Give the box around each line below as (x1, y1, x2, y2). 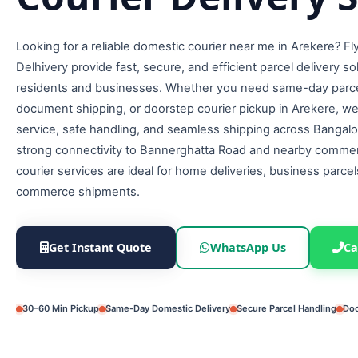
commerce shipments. (16, 185, 140, 199)
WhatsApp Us (210, 240, 286, 255)
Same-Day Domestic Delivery (105, 303, 230, 314)
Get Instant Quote (49, 240, 152, 255)
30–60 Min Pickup (22, 303, 99, 314)
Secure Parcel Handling (237, 303, 336, 314)
